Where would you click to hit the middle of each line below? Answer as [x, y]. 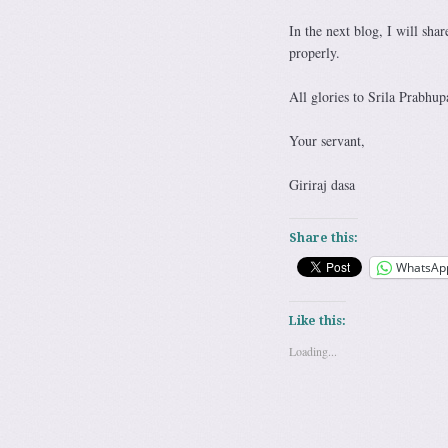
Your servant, [326, 140]
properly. [314, 52]
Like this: [317, 320]
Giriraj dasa [321, 184]
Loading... [312, 350]
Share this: [323, 237]
